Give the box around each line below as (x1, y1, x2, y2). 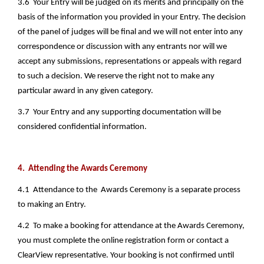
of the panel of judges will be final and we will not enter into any (18, 28, 243, 37)
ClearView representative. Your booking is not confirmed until (18, 250, 234, 260)
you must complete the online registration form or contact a (18, 236, 229, 245)
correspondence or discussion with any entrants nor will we (18, 42, 227, 52)
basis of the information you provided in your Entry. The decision (18, 13, 246, 22)
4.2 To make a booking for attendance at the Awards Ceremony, (18, 221, 245, 230)
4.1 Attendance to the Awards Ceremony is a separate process (18, 185, 240, 194)
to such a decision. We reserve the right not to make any (18, 72, 214, 81)
